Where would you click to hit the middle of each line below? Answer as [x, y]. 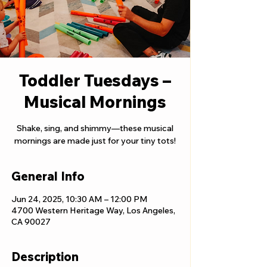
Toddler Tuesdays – [95, 80]
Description [45, 257]
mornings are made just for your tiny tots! [95, 141]
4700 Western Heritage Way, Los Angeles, [93, 210]
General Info [48, 176]
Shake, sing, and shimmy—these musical [95, 128]
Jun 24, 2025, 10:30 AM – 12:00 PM [80, 199]
